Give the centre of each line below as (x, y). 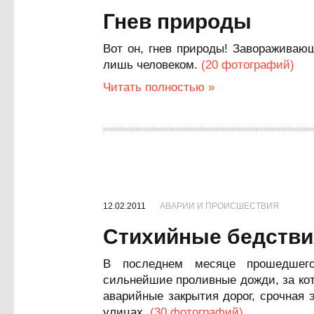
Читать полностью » (159, 87)
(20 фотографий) (248, 65)
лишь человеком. (152, 65)
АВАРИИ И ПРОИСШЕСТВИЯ (219, 206)
